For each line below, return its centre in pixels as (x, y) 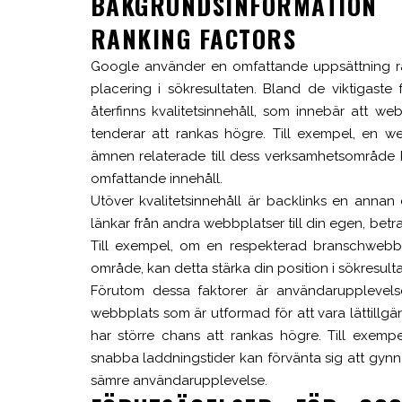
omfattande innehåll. (156, 179)
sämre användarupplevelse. (179, 381)
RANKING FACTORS (193, 39)
